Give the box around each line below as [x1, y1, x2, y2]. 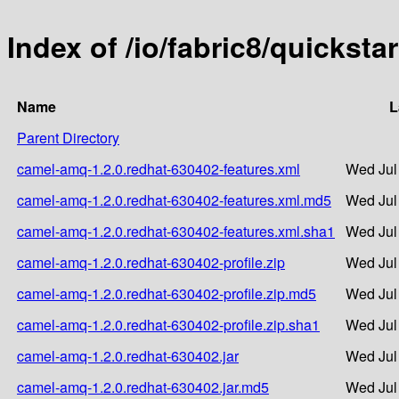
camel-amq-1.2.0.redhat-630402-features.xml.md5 [17, 189, 331, 210]
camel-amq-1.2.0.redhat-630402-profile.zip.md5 [17, 282, 316, 304]
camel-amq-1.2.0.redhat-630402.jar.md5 [17, 376, 269, 397]
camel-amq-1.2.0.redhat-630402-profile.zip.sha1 [17, 313, 320, 335]
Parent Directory [17, 126, 119, 148]
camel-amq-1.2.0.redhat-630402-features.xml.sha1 [17, 220, 335, 241]
